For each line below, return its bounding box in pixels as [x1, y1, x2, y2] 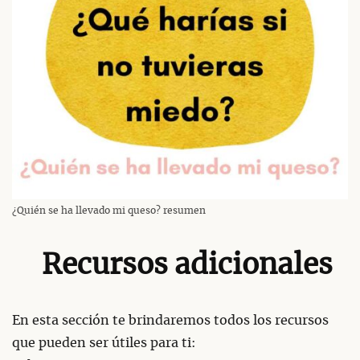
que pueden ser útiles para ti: [12, 336, 196, 350]
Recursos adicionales [41, 252, 333, 280]
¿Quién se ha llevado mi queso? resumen [12, 205, 206, 215]
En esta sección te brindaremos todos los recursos [12, 313, 329, 327]
